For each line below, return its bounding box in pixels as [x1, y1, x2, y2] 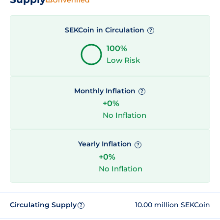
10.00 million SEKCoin [135, 200, 210, 210]
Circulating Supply [10, 200, 77, 210]
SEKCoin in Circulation [65, 25, 146, 34]
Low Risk [107, 55, 140, 65]
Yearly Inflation [78, 139, 134, 149]
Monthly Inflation [74, 86, 137, 96]
